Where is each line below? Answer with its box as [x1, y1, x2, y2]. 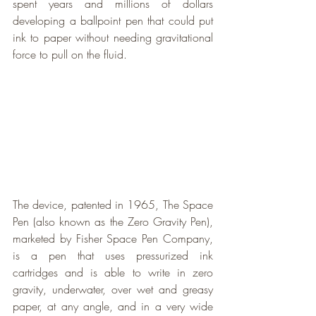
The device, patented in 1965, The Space [13, 197, 213, 213]
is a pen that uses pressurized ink [13, 248, 213, 264]
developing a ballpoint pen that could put [13, 13, 213, 28]
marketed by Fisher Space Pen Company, [13, 231, 213, 247]
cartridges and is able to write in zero [13, 265, 213, 281]
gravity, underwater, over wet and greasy [13, 281, 213, 298]
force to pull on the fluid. [13, 47, 127, 62]
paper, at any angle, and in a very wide [13, 298, 213, 315]
